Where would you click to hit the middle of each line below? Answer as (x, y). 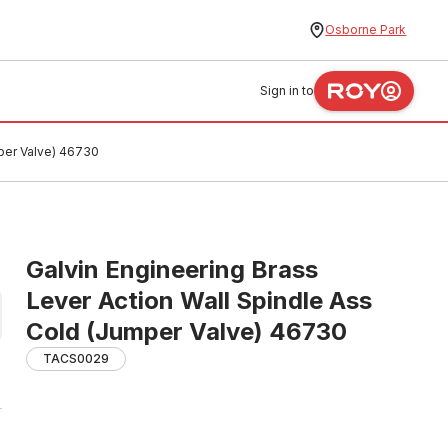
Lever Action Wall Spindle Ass (199, 300)
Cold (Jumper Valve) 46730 (186, 331)
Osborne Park (366, 29)
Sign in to (287, 90)
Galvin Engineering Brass (172, 269)
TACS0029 (76, 358)
